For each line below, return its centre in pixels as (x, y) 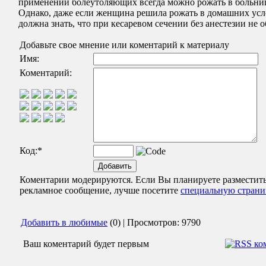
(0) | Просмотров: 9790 (154, 223)
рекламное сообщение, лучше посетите (100, 191)
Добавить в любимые (64, 223)
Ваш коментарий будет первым (84, 244)
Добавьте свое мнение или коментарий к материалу (124, 45)
